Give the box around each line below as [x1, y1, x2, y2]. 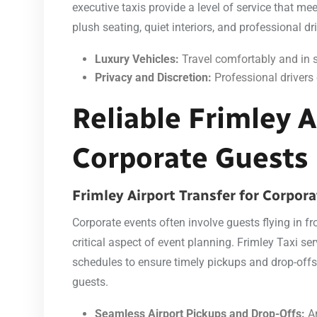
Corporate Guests [72, 140, 308, 175]
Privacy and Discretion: [95, 70, 212, 84]
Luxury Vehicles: [95, 52, 179, 66]
